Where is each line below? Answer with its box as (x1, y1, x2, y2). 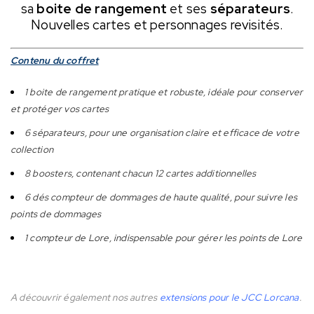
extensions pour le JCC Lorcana (157, 291, 299, 304)
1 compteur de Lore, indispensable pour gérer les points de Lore (25, 231, 303, 245)
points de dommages (11, 207, 102, 221)
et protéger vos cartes (11, 102, 109, 116)
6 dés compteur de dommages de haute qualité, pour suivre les (25, 191, 298, 204)
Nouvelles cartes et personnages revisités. (31, 16, 283, 34)
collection (11, 143, 54, 156)
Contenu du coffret (11, 54, 99, 67)
